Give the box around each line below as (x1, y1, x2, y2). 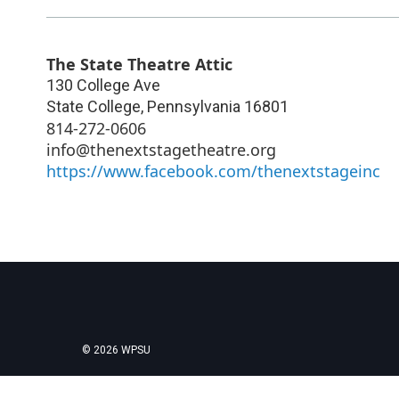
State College (46, 96, 141, 116)
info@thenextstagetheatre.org (46, 138, 276, 160)
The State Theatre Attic (46, 53, 232, 75)
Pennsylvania (147, 96, 240, 116)
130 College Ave (46, 75, 160, 94)
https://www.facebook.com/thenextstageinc (46, 159, 380, 182)
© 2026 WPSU (82, 343, 151, 356)
